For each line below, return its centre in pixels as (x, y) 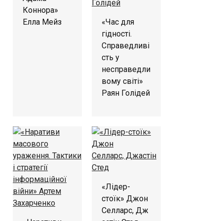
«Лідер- (116, 186)
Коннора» (40, 10)
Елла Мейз (42, 22)
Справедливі (126, 45)
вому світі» (122, 81)
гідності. (117, 34)
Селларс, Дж (125, 210)
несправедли (126, 69)
